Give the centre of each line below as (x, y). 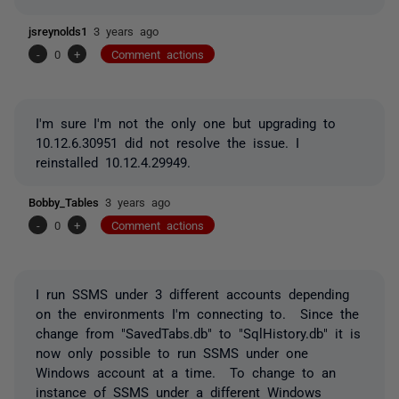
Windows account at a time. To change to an (186, 371)
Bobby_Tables (67, 201)
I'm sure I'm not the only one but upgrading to (186, 122)
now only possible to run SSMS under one (172, 352)
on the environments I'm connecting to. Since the (197, 313)
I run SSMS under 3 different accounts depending (192, 293)
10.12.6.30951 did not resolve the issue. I (167, 142)
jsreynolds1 (61, 30)
